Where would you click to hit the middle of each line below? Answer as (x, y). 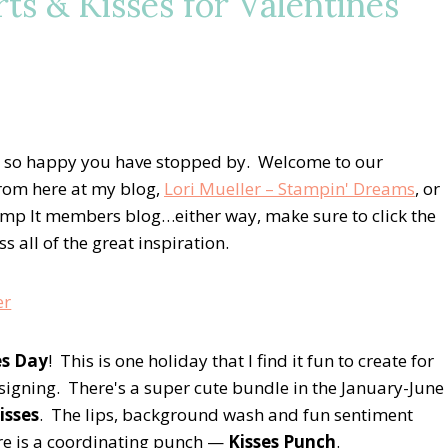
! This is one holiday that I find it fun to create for (241, 360)
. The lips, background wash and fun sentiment (226, 414)
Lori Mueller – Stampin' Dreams (289, 188)
